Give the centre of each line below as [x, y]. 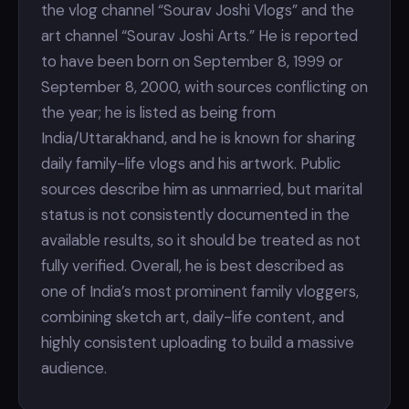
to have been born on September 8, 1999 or [192, 61]
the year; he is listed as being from [158, 112]
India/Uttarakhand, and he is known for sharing [199, 138]
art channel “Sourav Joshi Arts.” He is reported [199, 36]
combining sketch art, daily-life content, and [193, 317]
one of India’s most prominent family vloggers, [200, 291]
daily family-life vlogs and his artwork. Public [191, 163]
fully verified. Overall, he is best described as [193, 266]
